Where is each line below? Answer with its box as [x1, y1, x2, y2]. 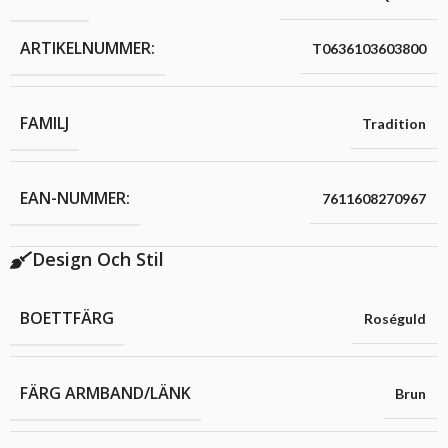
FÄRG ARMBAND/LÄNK [20, 382, 191, 405]
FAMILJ [20, 112, 69, 135]
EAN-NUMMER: [20, 187, 130, 210]
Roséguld [364, 310, 426, 328]
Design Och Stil [32, 247, 164, 272]
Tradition [362, 115, 426, 133]
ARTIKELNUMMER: [20, 37, 155, 60]
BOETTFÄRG [20, 307, 114, 330]
